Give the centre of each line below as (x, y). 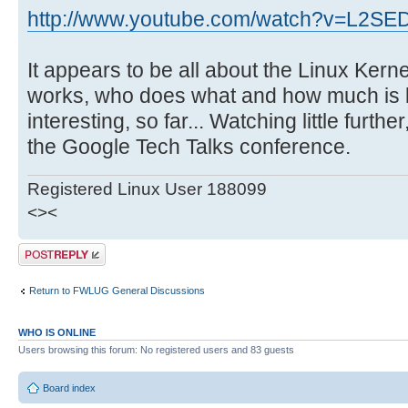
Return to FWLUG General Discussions (117, 290)
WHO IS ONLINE (57, 333)
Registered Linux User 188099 (147, 189)
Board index (69, 388)
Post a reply (45, 249)
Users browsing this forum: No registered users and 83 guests (156, 350)
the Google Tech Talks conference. (189, 146)
